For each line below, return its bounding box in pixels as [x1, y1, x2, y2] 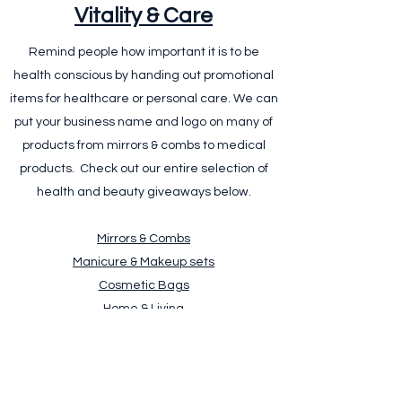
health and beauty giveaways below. [36, 186, 251, 198]
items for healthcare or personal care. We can [9, 92, 278, 105]
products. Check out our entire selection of [19, 162, 268, 175]
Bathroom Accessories [76, 326, 211, 338]
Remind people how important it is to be [28, 46, 259, 58]
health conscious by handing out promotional [13, 69, 274, 82]
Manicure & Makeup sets [73, 256, 214, 268]
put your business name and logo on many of [14, 116, 273, 128]
